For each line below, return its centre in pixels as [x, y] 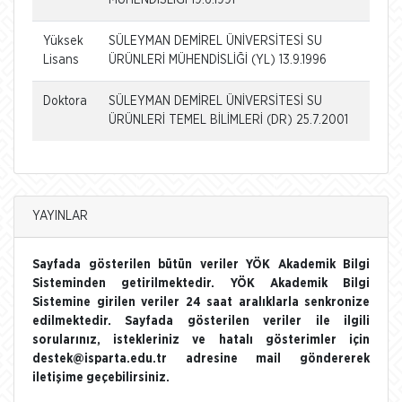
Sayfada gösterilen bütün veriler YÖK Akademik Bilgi [201, 264]
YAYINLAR [60, 216]
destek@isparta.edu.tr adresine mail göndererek [201, 358]
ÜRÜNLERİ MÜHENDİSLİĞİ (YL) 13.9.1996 [218, 60]
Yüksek [63, 41]
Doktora [65, 101]
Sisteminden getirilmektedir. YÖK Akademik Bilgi [201, 283]
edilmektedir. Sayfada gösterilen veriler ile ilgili [201, 321]
